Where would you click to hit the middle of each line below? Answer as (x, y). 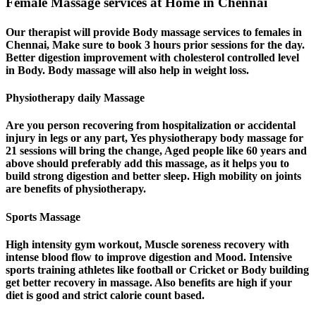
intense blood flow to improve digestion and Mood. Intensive (149, 257)
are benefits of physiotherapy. (76, 189)
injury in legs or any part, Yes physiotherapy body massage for (154, 138)
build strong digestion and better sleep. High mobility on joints (153, 176)
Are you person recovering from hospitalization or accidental (151, 126)
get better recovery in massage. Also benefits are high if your (149, 282)
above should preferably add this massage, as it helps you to (147, 164)
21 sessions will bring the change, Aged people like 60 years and (156, 151)
